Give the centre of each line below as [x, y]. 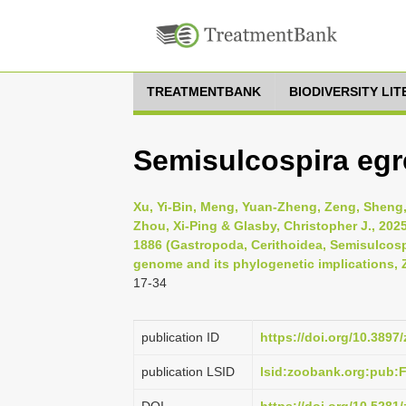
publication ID [180, 337]
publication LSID [188, 372]
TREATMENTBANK [204, 92]
